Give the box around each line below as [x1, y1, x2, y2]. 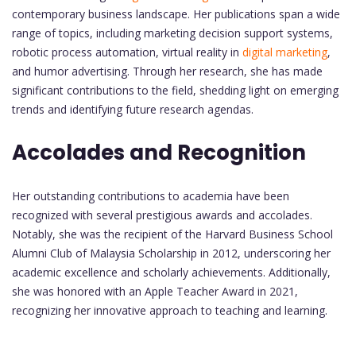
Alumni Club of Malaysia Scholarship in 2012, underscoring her [12, 245, 331, 261]
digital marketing [239, 44, 327, 60]
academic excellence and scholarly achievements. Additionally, [12, 264, 331, 280]
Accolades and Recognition [12, 137, 306, 167]
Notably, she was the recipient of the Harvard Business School [12, 226, 333, 242]
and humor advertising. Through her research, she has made [12, 63, 323, 79]
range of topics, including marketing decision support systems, [12, 25, 333, 41]
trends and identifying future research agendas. [12, 101, 253, 117]
